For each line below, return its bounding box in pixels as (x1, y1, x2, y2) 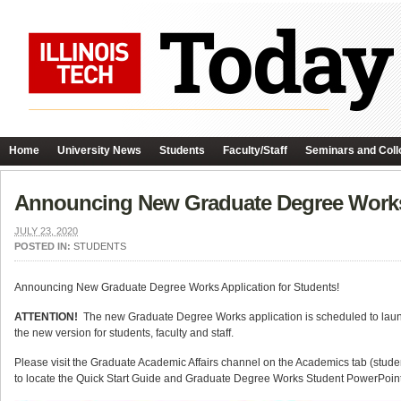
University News (57, 144, 141, 157)
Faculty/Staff (223, 144, 287, 157)
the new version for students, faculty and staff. (14, 327, 234, 339)
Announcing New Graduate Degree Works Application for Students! (14, 281, 339, 294)
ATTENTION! (14, 311, 78, 323)
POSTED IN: (14, 241, 73, 252)
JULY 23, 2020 (14, 226, 78, 236)
